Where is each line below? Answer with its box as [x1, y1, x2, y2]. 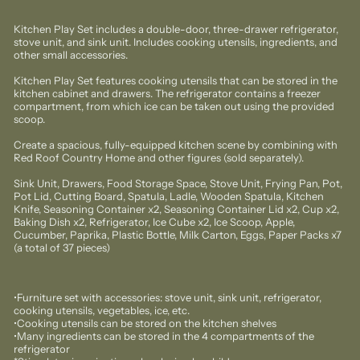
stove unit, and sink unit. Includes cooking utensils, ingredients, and [14, 35, 337, 48]
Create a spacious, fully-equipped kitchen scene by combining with [14, 138, 337, 151]
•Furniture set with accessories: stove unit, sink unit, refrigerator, [14, 291, 321, 304]
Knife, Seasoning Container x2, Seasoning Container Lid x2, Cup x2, [14, 202, 339, 215]
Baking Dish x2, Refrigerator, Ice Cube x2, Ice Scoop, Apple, [14, 215, 295, 228]
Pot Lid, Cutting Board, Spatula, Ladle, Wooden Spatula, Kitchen [14, 190, 324, 202]
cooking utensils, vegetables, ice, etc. [14, 304, 190, 317]
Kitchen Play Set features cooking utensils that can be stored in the [14, 74, 337, 87]
